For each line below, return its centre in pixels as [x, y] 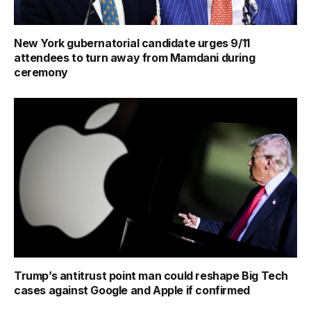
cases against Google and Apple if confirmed [132, 290]
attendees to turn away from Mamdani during [135, 58]
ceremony [41, 73]
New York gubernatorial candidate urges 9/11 [132, 43]
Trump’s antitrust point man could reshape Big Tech [151, 275]
